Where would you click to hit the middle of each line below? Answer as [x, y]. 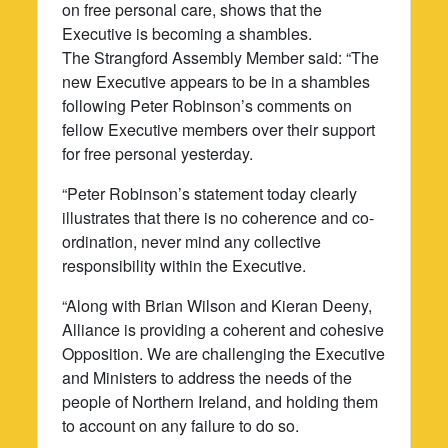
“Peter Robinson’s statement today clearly [210, 193]
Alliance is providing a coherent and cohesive [223, 329]
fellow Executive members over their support [219, 129]
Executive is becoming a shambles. [187, 33]
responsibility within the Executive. [184, 265]
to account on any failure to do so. [181, 425]
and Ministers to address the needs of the [207, 377]
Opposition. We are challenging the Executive [224, 353]
